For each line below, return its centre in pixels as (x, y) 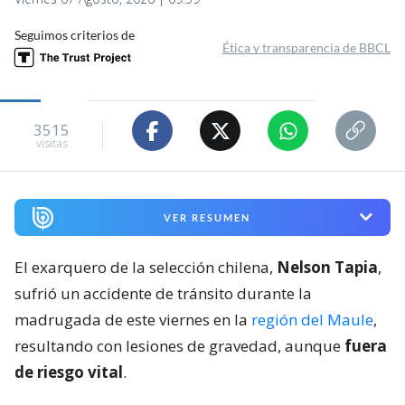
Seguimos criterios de (75, 35)
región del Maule (312, 319)
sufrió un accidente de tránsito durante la (163, 293)
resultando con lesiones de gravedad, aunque (179, 345)
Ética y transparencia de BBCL (306, 48)
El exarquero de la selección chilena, (146, 267)
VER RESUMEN (207, 217)
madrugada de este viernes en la (133, 319)
